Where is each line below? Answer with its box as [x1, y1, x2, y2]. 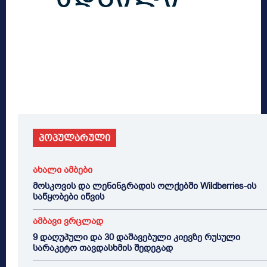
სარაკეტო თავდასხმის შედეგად [33, 242, 173, 254]
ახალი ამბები [33, 164, 92, 176]
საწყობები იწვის [33, 191, 104, 203]
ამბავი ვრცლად [33, 215, 103, 228]
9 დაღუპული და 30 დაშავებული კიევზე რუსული [33, 231, 240, 244]
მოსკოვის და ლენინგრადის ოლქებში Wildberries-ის [33, 180, 256, 193]
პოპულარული [39, 133, 110, 144]
